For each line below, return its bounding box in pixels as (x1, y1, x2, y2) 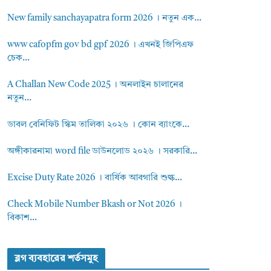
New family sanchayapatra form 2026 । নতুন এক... (7, 14, 202, 23)
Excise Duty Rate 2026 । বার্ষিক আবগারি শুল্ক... (7, 174, 183, 183)
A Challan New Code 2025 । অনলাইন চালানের (7, 80, 184, 90)
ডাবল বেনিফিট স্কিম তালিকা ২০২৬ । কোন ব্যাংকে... (7, 120, 190, 129)
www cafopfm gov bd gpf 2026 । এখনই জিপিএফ (7, 41, 194, 50)
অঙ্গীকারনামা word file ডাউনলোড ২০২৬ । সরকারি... (7, 147, 198, 156)
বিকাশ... (7, 214, 38, 223)
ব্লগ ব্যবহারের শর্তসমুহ (15, 254, 98, 264)
